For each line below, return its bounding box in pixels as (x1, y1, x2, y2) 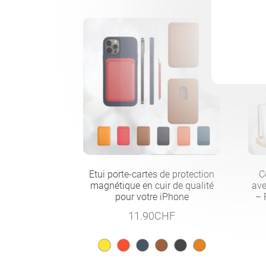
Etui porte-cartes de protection (89, 168, 215, 180)
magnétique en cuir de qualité (90, 179, 214, 191)
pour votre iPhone (115, 191, 189, 202)
